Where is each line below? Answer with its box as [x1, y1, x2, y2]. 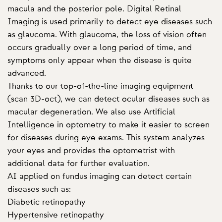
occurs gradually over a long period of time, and [7, 43, 192, 52]
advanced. [7, 69, 46, 77]
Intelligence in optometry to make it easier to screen [7, 120, 210, 129]
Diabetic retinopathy [7, 198, 86, 206]
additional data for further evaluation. [7, 159, 150, 167]
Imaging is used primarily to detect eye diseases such [7, 17, 212, 26]
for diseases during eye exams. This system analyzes [7, 133, 205, 142]
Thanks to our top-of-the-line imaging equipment [7, 82, 193, 90]
